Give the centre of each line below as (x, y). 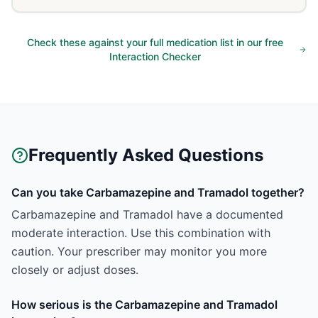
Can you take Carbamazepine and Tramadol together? (158, 192)
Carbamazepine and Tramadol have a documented (147, 214)
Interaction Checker (155, 56)
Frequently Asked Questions (146, 155)
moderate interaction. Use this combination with (141, 233)
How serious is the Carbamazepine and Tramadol (144, 305)
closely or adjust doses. (75, 270)
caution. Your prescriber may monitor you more (139, 251)
